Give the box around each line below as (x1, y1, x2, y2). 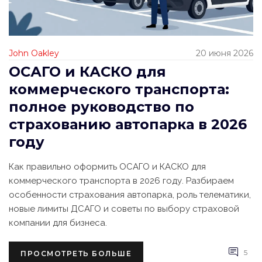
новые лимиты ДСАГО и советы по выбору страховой (9, 203, 239, 214)
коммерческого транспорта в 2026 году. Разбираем (9, 175, 234, 186)
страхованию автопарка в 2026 (9, 115, 247, 133)
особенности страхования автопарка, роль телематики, (9, 189, 251, 200)
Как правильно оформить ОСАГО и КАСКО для (9, 161, 206, 172)
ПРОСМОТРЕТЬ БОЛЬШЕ (20, 249, 132, 258)
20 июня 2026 (196, 47, 253, 58)
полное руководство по (9, 98, 194, 115)
